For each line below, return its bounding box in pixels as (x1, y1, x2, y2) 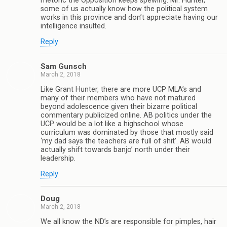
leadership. (41, 154, 75, 163)
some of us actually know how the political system (41, 4, 208, 13)
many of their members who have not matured (41, 94, 196, 102)
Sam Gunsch (41, 61, 87, 71)
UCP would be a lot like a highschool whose (41, 120, 183, 128)
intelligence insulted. (41, 21, 106, 30)
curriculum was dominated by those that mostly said (41, 128, 213, 137)
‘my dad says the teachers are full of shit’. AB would (41, 137, 211, 145)
